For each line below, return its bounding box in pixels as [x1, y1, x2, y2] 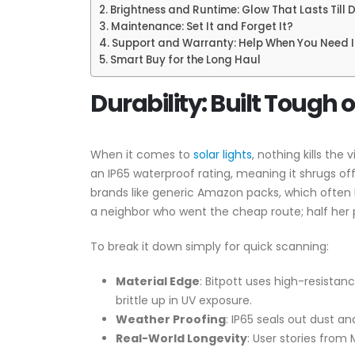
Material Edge [116, 273, 200, 289]
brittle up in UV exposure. [116, 292, 252, 308]
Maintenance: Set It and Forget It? [110, 19, 293, 34]
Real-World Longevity [116, 330, 247, 346]
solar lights [190, 147, 252, 162]
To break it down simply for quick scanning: [90, 239, 329, 254]
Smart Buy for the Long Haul [109, 52, 261, 67]
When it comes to [90, 147, 190, 162]
